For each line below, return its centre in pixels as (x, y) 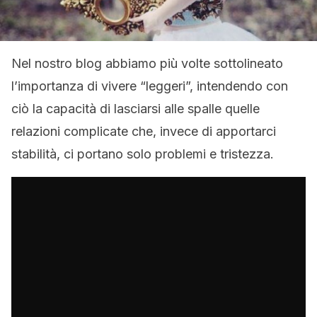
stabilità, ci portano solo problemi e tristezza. (143, 154)
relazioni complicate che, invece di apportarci (144, 131)
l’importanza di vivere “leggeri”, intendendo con (150, 86)
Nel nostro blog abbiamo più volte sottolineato (147, 63)
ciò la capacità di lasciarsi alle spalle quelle (136, 109)
